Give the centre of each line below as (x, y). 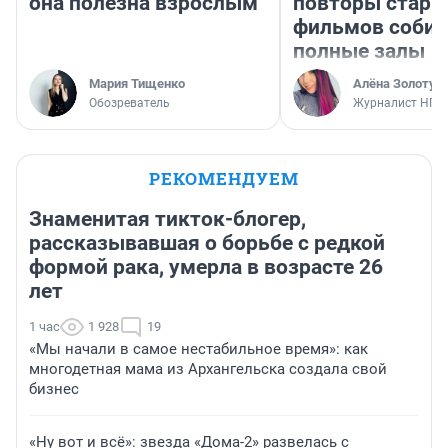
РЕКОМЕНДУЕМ (224, 179)
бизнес (54, 389)
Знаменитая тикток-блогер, (167, 219)
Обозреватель (129, 103)
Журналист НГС (398, 103)
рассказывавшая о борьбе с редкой (207, 243)
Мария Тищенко (137, 84)
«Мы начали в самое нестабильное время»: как (198, 349)
